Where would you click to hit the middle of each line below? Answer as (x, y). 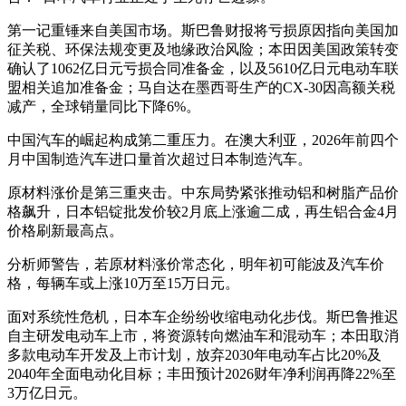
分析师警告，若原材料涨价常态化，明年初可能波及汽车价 (196, 264)
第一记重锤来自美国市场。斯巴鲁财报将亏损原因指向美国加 (203, 30)
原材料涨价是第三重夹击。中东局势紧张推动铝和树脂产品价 (203, 192)
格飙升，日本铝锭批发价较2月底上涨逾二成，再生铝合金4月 (203, 211)
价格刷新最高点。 (65, 230)
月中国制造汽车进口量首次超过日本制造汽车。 (159, 159)
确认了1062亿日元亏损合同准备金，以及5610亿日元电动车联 (203, 68)
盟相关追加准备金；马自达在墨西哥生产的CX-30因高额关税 (201, 87)
